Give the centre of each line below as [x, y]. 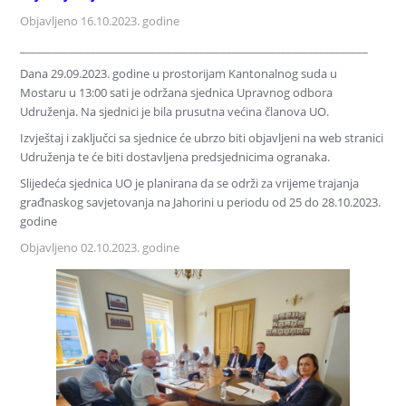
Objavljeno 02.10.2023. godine [100, 247]
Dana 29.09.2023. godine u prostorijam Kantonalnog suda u [179, 73]
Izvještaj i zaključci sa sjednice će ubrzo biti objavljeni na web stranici [202, 138]
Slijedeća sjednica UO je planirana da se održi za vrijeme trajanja [190, 183]
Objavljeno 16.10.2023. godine [100, 21]
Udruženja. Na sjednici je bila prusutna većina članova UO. [175, 111]
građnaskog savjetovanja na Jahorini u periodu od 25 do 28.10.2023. [201, 202]
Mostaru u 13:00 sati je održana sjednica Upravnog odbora [177, 92]
